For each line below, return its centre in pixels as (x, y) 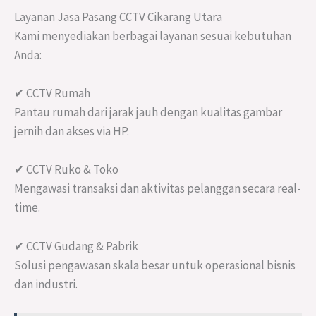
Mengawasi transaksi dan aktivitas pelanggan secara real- (158, 189)
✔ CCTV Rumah (52, 93)
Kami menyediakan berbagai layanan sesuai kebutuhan (153, 36)
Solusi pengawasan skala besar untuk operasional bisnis (155, 265)
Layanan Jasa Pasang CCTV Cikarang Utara (118, 17)
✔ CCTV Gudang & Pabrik (76, 246)
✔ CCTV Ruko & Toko (66, 170)
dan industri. (46, 284)
